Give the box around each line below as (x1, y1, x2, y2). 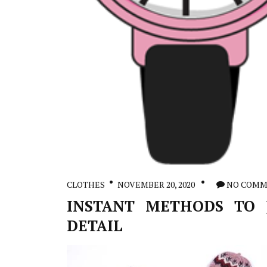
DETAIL (67, 216, 123, 235)
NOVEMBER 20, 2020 (117, 179, 195, 190)
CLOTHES (67, 179, 105, 190)
